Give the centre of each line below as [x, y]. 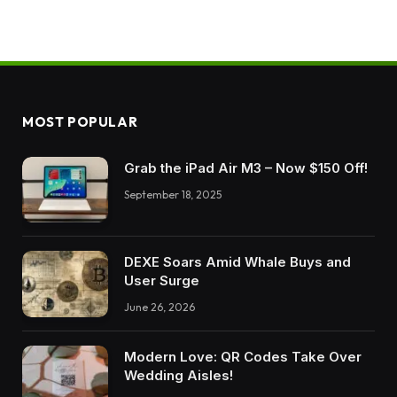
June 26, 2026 [160, 307]
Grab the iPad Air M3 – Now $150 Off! [246, 167]
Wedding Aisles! [179, 375]
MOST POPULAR [80, 121]
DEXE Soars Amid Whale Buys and [237, 262]
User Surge [162, 281]
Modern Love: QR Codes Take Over [243, 356]
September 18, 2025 [173, 194]
